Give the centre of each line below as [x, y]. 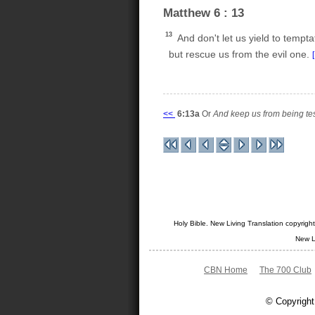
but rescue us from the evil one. [238, 54]
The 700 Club [285, 270]
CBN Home [226, 270]
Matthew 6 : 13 [204, 12]
